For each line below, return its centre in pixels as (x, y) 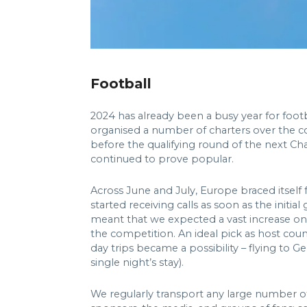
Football (121, 84)
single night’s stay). (137, 262)
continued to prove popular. (162, 159)
